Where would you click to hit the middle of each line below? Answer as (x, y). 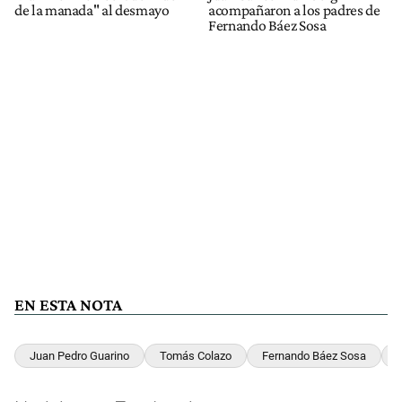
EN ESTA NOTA (68, 305)
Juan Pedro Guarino (79, 355)
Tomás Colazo (196, 355)
